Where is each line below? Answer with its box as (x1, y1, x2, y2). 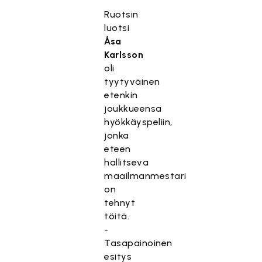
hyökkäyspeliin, (104, 116, 173, 127)
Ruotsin (104, 9, 139, 20)
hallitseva (104, 157, 149, 168)
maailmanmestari (104, 170, 187, 181)
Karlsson (104, 49, 144, 60)
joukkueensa (104, 103, 162, 114)
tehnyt (104, 197, 136, 208)
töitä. (104, 211, 130, 222)
